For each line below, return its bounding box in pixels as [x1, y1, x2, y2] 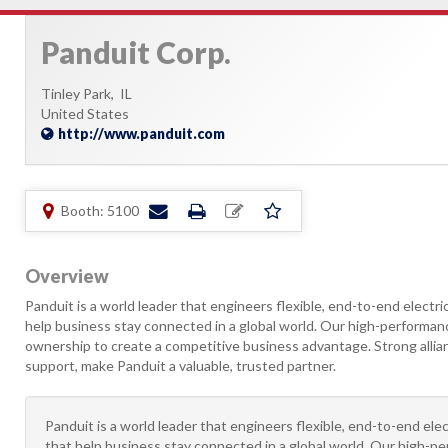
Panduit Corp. [41, 34, 231, 70]
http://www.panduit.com [58, 125, 225, 142]
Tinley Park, [41, 85, 120, 102]
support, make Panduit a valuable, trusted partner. [25, 357, 336, 374]
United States [41, 105, 129, 122]
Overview [25, 265, 109, 287]
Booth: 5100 [61, 202, 139, 219]
